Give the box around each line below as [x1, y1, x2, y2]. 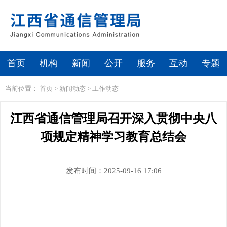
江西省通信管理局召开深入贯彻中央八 [10, 112, 217, 125]
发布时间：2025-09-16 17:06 [65, 167, 162, 175]
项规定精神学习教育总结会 [41, 130, 186, 143]
